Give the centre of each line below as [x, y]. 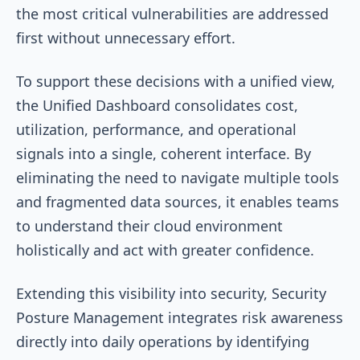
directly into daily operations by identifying [163, 341]
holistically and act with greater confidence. [167, 250]
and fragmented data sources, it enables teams [178, 201]
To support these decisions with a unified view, [176, 81]
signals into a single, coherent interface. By [164, 153]
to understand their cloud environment [149, 225]
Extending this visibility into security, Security [171, 293]
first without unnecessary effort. [128, 37]
